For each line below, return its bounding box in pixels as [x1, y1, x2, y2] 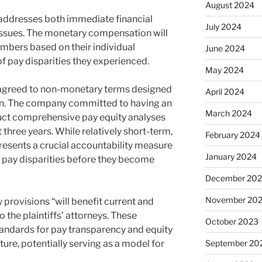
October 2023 [205, 216, 258, 227]
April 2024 [205, 87, 244, 97]
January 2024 [205, 151, 257, 162]
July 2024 [205, 22, 242, 32]
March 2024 [205, 108, 252, 119]
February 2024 [205, 130, 260, 140]
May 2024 [205, 65, 244, 75]
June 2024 [205, 43, 245, 54]
